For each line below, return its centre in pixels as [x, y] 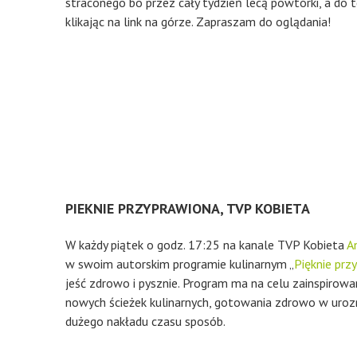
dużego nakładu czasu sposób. [145, 321]
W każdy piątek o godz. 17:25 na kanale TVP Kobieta [206, 245]
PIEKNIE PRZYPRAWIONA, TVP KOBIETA [188, 208]
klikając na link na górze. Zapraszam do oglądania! [198, 22]
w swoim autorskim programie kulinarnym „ [180, 264]
